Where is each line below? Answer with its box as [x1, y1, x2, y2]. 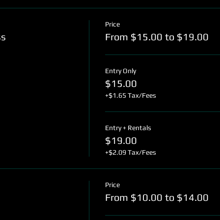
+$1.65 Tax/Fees [105, 91, 157, 99]
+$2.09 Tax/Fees [105, 148, 157, 156]
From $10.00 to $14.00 [105, 192, 209, 203]
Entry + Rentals [105, 124, 152, 132]
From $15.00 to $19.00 [105, 31, 209, 42]
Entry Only [105, 67, 137, 75]
